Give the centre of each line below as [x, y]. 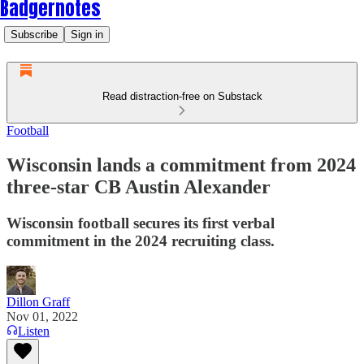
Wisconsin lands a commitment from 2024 [181, 165]
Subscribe [34, 35]
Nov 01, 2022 [42, 316]
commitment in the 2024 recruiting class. [141, 240]
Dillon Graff [38, 301]
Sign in [87, 35]
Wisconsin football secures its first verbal [141, 223]
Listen [34, 331]
